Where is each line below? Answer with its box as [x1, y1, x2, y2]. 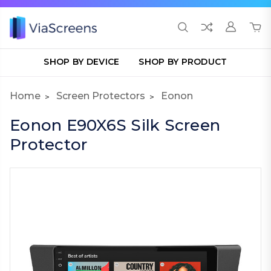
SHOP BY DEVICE [44, 56, 120, 67]
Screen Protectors [56, 90, 145, 102]
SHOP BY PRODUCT [139, 56, 227, 67]
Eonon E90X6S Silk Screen [10, 116, 220, 135]
